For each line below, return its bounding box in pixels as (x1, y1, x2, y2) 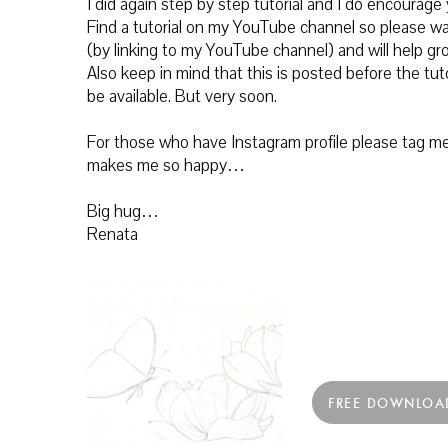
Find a (87, 16, 133, 40)
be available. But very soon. (87, 85, 277, 109)
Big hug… (87, 200, 159, 224)
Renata (87, 223, 138, 247)
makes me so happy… (87, 154, 245, 178)
